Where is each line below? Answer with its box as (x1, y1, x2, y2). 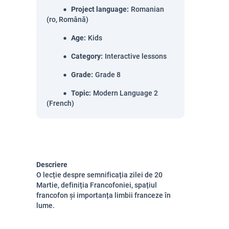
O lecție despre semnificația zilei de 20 (36, 171, 163, 179)
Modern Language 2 (93, 89, 158, 97)
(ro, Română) (47, 15, 88, 24)
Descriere (36, 161, 67, 169)
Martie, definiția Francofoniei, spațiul (36, 181, 157, 189)
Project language (71, 5, 127, 13)
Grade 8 (95, 71, 121, 79)
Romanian (131, 5, 164, 13)
